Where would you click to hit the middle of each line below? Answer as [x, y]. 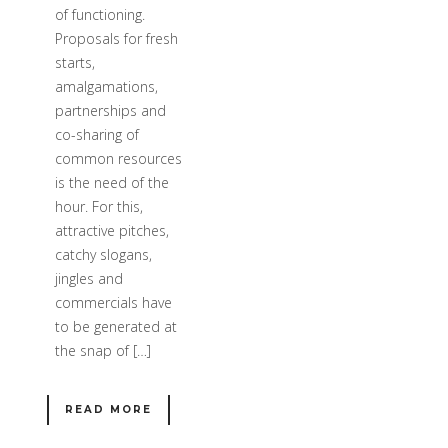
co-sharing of [97, 134]
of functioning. [100, 14]
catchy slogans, [103, 254]
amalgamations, [106, 86]
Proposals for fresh [116, 38]
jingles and [89, 278]
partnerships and [110, 110]
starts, [75, 62]
